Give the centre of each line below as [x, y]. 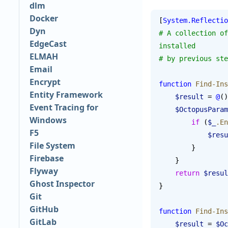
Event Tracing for [64, 108]
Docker [44, 19]
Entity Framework [66, 95]
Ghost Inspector [62, 184]
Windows [48, 120]
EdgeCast [48, 44]
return [187, 173]
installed [177, 46]
